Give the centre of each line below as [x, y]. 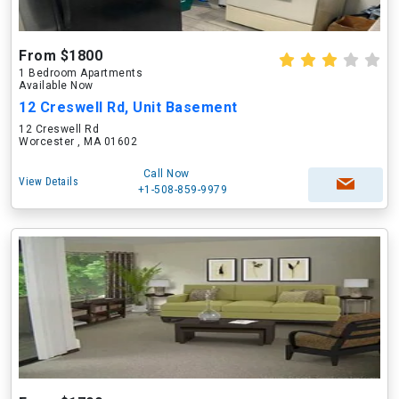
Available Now [56, 85]
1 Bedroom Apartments [81, 73]
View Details [49, 182]
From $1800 [61, 56]
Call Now [166, 174]
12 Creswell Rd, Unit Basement [128, 107]
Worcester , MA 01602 [78, 142]
